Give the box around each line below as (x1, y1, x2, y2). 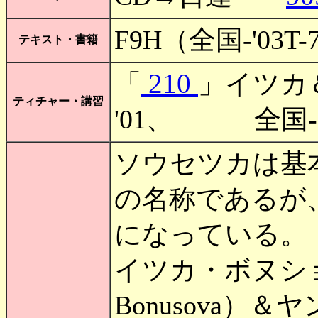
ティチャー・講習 (13, 95, 104, 107)
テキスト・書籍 (18, 33, 98, 45)
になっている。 (114, 219, 307, 249)
